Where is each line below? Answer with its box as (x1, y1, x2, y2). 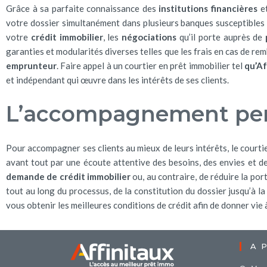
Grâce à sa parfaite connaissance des (6, 3, 159, 14)
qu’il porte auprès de (176, 32, 266, 42)
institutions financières (159, 3, 257, 14)
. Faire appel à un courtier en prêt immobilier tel (57, 60, 244, 71)
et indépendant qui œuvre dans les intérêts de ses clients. (6, 74, 229, 85)
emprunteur (6, 60, 57, 71)
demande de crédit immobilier (6, 171, 131, 182)
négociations (122, 32, 177, 42)
